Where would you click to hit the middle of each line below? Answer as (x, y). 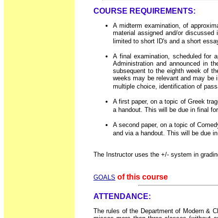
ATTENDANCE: (122, 196)
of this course (143, 177)
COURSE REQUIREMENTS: (145, 11)
